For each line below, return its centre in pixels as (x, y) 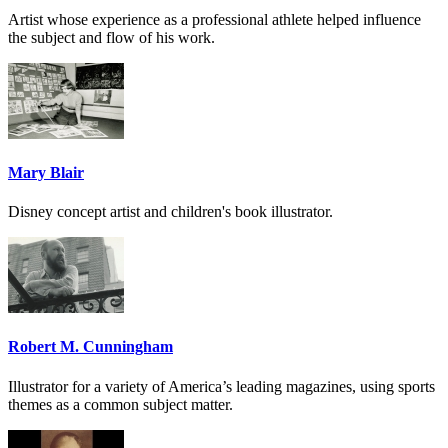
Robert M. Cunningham (90, 347)
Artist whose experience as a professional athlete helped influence (214, 19)
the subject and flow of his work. (111, 37)
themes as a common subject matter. (120, 404)
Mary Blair (46, 172)
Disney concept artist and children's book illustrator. (170, 212)
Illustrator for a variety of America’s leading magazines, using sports (221, 386)
